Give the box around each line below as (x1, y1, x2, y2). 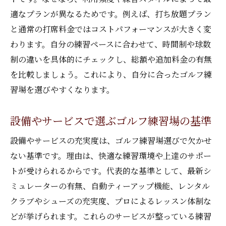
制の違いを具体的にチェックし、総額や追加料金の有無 (10, 53, 212, 65)
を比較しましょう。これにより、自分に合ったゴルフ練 (10, 69, 212, 80)
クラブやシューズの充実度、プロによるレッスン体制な (10, 195, 211, 207)
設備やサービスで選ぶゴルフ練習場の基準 (10, 112, 211, 128)
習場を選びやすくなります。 (10, 84, 115, 95)
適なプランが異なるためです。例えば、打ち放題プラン (10, 8, 211, 20)
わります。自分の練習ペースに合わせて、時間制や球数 (10, 38, 211, 50)
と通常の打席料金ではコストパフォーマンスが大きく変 (10, 23, 211, 35)
